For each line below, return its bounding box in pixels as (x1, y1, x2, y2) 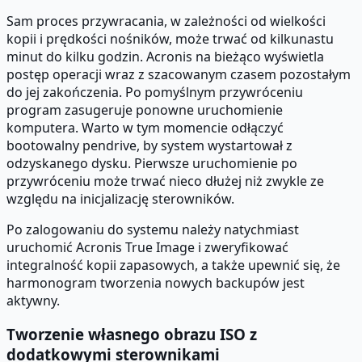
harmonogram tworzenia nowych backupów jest (6, 273, 305, 292)
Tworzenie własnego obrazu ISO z (6, 324, 257, 345)
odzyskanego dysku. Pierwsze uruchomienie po (6, 154, 297, 172)
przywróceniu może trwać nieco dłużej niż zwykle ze (6, 171, 324, 190)
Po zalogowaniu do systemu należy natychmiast (6, 220, 299, 238)
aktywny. (6, 291, 60, 309)
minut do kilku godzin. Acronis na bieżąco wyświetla (6, 47, 324, 65)
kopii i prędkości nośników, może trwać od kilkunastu (6, 29, 334, 48)
